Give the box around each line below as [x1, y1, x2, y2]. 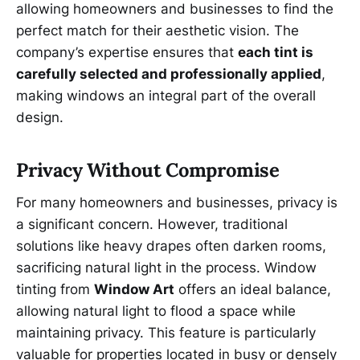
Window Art [94, 280, 174, 297]
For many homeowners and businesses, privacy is [16, 194, 337, 211]
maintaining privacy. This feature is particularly [16, 324, 316, 341]
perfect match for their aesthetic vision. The [16, 22, 299, 39]
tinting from [16, 280, 94, 297]
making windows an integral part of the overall [16, 87, 316, 104]
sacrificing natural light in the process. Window [16, 259, 317, 276]
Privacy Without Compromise [16, 157, 280, 182]
